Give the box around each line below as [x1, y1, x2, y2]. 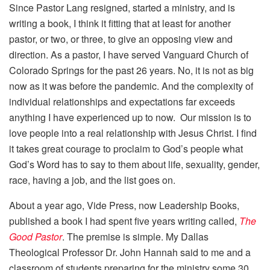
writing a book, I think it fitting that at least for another [9, 16, 231, 31]
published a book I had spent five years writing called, [9, 214, 239, 228]
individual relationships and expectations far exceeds [9, 95, 235, 109]
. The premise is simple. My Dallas [62, 230, 209, 244]
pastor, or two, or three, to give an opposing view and [9, 32, 233, 46]
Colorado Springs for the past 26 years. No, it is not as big [9, 63, 254, 78]
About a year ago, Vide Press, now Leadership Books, [9, 198, 239, 213]
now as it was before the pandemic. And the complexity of [9, 79, 253, 93]
